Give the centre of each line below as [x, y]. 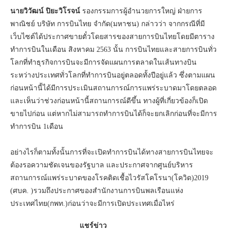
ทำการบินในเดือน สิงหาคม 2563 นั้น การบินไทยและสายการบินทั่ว [113, 49]
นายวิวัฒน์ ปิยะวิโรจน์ [45, 11]
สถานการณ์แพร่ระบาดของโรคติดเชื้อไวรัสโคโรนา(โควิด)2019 [110, 178]
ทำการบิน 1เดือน [37, 126]
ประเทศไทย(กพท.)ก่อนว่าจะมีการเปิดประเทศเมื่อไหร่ [92, 203]
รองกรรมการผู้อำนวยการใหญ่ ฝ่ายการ [141, 11]
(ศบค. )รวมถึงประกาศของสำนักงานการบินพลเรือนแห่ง [97, 190]
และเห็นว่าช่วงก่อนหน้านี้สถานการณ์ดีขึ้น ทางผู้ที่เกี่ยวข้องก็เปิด [109, 101]
